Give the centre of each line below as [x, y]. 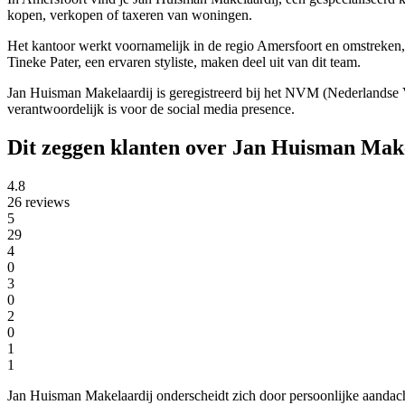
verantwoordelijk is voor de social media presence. [151, 109]
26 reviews [38, 202]
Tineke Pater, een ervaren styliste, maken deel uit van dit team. [184, 62]
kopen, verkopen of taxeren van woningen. [130, 15]
